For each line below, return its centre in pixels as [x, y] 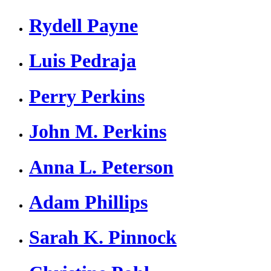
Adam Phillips [88, 202]
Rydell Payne [83, 25]
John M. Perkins [98, 132]
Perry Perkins [87, 96]
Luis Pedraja [83, 61]
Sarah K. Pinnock [103, 237]
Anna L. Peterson [101, 167]
